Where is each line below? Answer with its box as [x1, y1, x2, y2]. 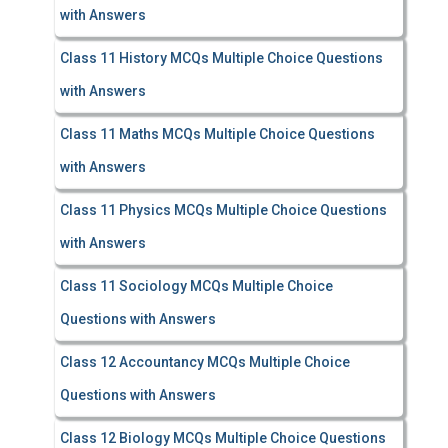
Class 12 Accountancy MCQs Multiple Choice [60, 354, 350, 370]
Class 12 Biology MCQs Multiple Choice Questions [60, 430, 386, 446]
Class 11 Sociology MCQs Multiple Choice [60, 278, 333, 294]
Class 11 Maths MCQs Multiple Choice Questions [60, 126, 375, 142]
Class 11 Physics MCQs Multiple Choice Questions [60, 202, 387, 218]
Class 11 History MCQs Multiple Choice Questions [60, 50, 383, 66]
